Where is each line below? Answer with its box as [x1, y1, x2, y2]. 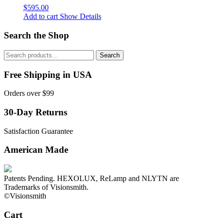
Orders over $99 [4, 89, 54, 98]
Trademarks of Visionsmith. [4, 183, 89, 192]
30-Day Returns [4, 107, 67, 117]
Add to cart [23, 12, 58, 21]
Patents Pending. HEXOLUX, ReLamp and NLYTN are [4, 174, 179, 183]
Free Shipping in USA [4, 69, 92, 80]
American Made [4, 145, 68, 155]
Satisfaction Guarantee [4, 127, 73, 135]
